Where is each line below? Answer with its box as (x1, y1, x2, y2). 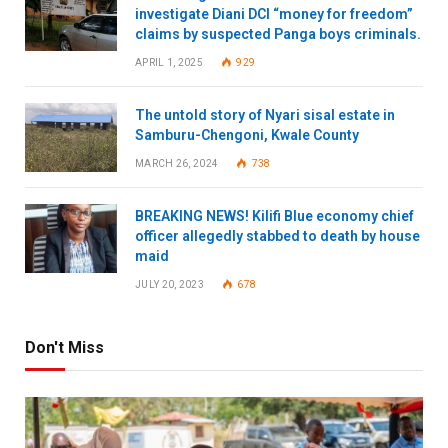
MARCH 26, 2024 (135, 157, 219, 169)
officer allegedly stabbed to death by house (135, 227, 420, 244)
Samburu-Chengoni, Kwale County (135, 126, 359, 143)
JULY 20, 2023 (135, 278, 204, 290)
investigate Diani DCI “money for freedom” (135, 5, 413, 22)
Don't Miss (25, 337, 104, 357)
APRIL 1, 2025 (135, 56, 203, 68)
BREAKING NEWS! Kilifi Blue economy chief (135, 207, 414, 224)
